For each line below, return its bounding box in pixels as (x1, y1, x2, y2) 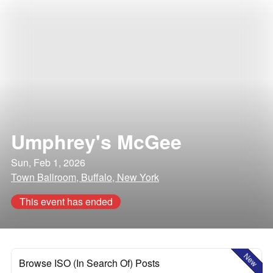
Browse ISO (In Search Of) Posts (19, 256, 160, 270)
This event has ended (19, 194, 113, 208)
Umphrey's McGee (11, 127, 182, 155)
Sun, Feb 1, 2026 (11, 155, 85, 169)
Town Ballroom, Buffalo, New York (11, 170, 159, 184)
